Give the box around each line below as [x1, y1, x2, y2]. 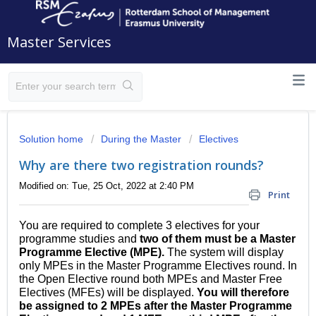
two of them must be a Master [137, 233, 296, 245]
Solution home [19, 133, 86, 145]
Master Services [7, 32, 111, 51]
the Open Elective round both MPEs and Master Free [19, 273, 282, 286]
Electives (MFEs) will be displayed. [19, 286, 197, 299]
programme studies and [19, 233, 137, 245]
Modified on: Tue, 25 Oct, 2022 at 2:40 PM [19, 181, 194, 191]
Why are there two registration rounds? [19, 157, 264, 174]
